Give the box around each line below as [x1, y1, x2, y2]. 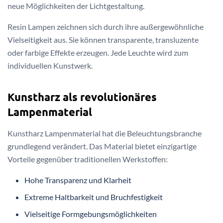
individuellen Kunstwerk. [7, 61, 93, 71]
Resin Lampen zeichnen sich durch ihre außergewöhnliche [7, 22, 204, 32]
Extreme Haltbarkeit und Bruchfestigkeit [24, 192, 163, 202]
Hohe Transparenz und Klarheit [24, 175, 132, 185]
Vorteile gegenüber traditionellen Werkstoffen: [7, 154, 168, 164]
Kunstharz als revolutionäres [7, 90, 157, 104]
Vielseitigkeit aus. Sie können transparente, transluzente [7, 35, 199, 45]
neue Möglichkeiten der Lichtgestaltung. [7, 1, 144, 11]
